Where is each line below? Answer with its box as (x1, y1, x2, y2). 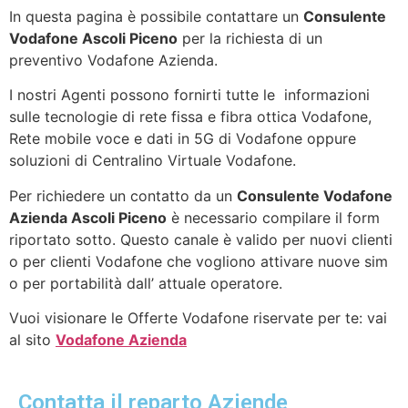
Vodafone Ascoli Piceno (9, 29, 178, 47)
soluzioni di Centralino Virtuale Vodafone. (9, 151, 296, 170)
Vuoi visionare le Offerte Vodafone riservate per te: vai (9, 309, 387, 328)
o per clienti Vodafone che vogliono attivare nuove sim (9, 251, 388, 270)
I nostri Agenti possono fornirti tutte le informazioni (9, 86, 370, 105)
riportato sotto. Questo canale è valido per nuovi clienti (9, 229, 393, 249)
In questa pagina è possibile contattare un (9, 7, 303, 25)
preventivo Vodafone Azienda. (9, 51, 218, 69)
